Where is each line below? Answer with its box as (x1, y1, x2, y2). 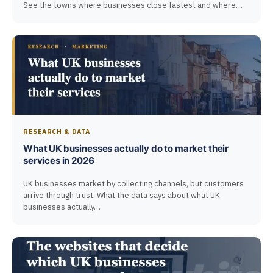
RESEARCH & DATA (23, 127, 90, 136)
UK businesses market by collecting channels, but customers (23, 179, 244, 190)
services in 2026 (23, 155, 94, 167)
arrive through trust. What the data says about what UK (23, 190, 220, 201)
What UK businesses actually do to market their (23, 143, 229, 155)
